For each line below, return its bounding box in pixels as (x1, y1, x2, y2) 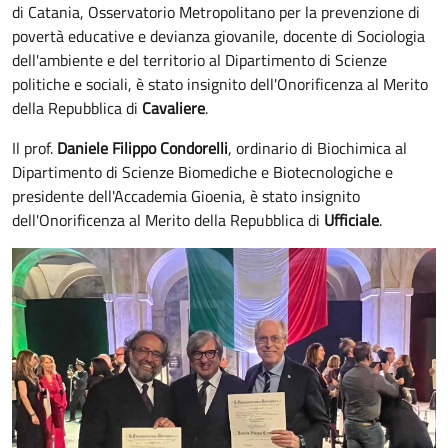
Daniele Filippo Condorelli (57, 135, 228, 160)
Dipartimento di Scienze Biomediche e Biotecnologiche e (12, 159, 393, 184)
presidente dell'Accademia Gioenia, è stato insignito (12, 183, 360, 208)
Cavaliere (142, 95, 205, 120)
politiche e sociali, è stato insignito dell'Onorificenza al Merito (12, 71, 428, 96)
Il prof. (12, 135, 57, 160)
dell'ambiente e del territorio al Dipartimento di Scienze (12, 47, 387, 72)
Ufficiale (324, 207, 379, 232)
